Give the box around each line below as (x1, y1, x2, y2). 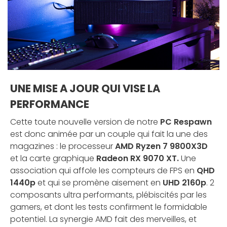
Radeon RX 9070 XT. (96, 153, 179, 165)
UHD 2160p (163, 177, 206, 189)
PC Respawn (160, 116, 212, 128)
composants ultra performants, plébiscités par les (10, 189, 207, 201)
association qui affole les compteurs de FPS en (10, 165, 197, 177)
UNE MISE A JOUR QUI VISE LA (10, 81, 160, 96)
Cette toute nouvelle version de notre (10, 116, 160, 128)
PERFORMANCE (10, 97, 89, 112)
